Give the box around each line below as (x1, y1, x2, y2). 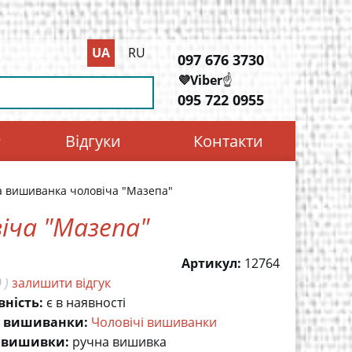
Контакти (192, 130, 263, 152)
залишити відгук (12, 274, 111, 291)
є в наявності (46, 294, 126, 311)
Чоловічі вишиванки (91, 313, 217, 331)
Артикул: (181, 255, 241, 272)
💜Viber (178, 71, 222, 89)
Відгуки (65, 130, 122, 152)
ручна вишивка (72, 333, 167, 350)
